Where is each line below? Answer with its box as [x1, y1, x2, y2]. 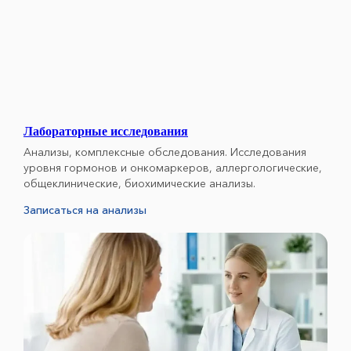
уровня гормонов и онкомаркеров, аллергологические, [24, 160, 322, 175]
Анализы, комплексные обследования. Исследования [24, 144, 306, 159]
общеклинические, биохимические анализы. [24, 175, 255, 190]
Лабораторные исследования [24, 124, 188, 138]
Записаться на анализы [24, 202, 147, 217]
